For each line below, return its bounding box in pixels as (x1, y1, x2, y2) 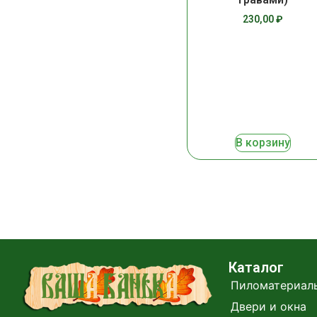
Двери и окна (230, 299, 306, 314)
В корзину (235, 136, 290, 150)
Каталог (228, 259, 284, 277)
